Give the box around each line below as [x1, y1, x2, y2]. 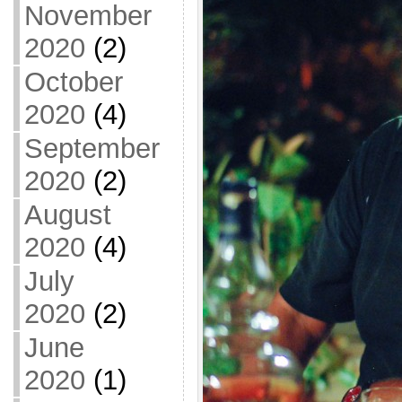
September [23, 133, 160, 164]
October [23, 66, 123, 98]
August [23, 199, 111, 231]
